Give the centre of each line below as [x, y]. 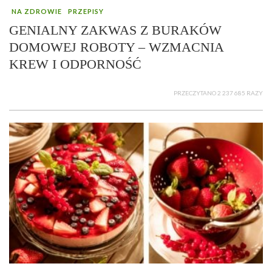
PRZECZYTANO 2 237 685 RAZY [218, 93]
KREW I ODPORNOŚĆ [75, 64]
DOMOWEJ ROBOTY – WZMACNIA [116, 47]
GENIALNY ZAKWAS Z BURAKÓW [115, 30]
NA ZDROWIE [37, 12]
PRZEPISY [86, 12]
